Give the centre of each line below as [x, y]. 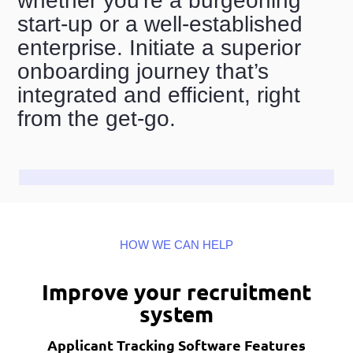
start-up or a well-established [160, 24]
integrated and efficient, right [159, 95]
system [176, 314]
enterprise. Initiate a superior [160, 47]
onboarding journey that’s [143, 71]
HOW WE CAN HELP [176, 245]
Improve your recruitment [176, 292]
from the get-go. [97, 118]
